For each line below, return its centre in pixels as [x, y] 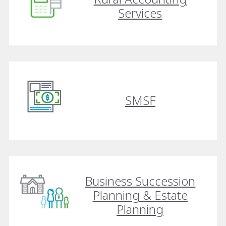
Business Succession [140, 181]
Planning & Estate [140, 195]
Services [140, 13]
